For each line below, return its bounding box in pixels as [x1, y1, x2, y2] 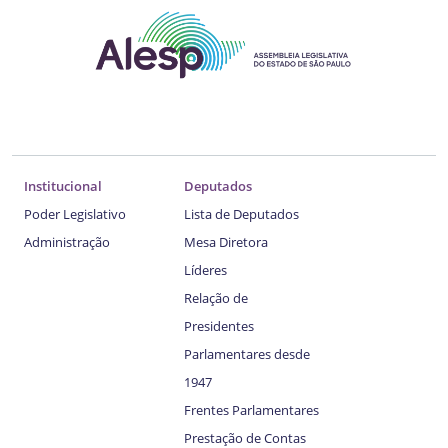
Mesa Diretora [184, 232, 268, 251]
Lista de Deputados [184, 204, 299, 223]
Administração [24, 232, 110, 251]
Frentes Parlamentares [184, 400, 319, 419]
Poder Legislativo [24, 204, 126, 223]
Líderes [184, 260, 227, 279]
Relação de [184, 288, 248, 307]
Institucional [24, 176, 102, 195]
